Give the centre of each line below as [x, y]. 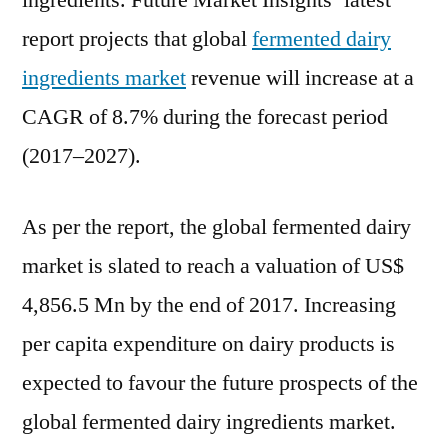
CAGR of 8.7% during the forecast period [205, 117]
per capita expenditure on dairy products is [208, 344]
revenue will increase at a [300, 78]
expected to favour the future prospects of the [220, 383]
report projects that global [137, 39]
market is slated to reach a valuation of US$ [213, 266]
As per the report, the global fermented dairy [216, 227]
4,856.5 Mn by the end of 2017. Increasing [209, 305]
